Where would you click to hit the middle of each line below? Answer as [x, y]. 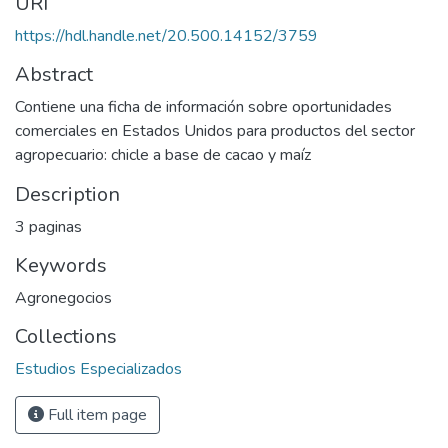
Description [67, 194]
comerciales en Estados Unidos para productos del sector [215, 131]
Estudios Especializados [98, 369]
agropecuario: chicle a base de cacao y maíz [163, 155]
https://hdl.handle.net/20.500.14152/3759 [166, 36]
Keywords [61, 265]
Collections [66, 336]
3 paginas [48, 227]
